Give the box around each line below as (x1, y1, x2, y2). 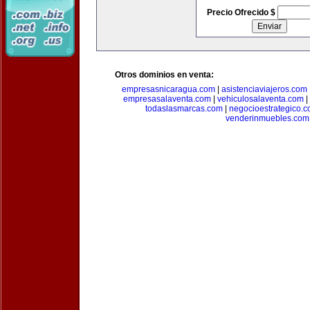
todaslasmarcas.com (145, 104, 223, 113)
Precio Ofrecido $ (206, 8, 277, 17)
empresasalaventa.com (122, 94, 211, 104)
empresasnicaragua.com (121, 84, 215, 94)
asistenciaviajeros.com (221, 84, 307, 94)
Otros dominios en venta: (115, 70, 214, 80)
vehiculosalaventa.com (217, 94, 304, 104)
